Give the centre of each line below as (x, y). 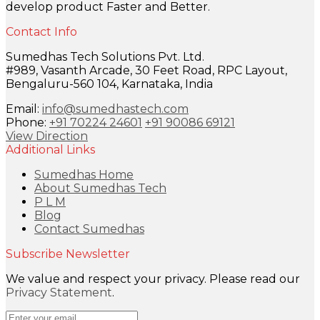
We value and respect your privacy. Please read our (153, 279)
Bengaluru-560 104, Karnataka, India (109, 84)
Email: (24, 109)
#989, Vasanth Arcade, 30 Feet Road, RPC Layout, (146, 70)
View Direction (47, 136)
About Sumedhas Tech (100, 188)
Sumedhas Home (84, 174)
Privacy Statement (59, 292)
